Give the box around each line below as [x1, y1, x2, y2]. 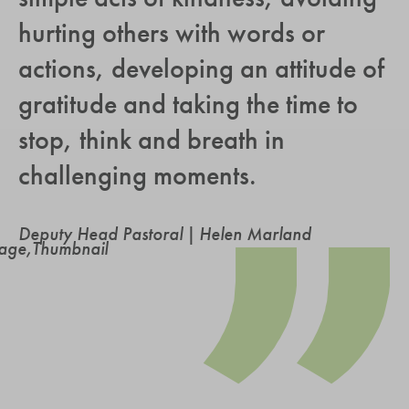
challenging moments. [18, 157, 257, 193]
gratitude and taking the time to [18, 86, 358, 121]
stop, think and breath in [18, 121, 285, 157]
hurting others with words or [18, 15, 325, 50]
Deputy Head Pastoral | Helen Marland [18, 221, 311, 246]
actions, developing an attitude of [18, 50, 384, 86]
